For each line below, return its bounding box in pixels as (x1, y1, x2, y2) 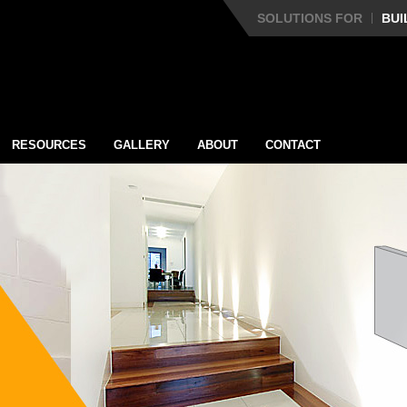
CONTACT (265, 138, 321, 152)
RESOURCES (12, 138, 86, 152)
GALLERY (114, 138, 170, 152)
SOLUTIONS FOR (257, 11, 362, 25)
